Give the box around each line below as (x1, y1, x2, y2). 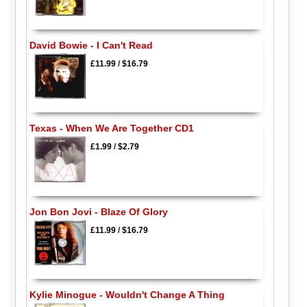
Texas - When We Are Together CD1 (29, 123, 194, 134)
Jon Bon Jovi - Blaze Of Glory (29, 206, 168, 217)
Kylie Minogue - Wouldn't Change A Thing (29, 289, 225, 301)
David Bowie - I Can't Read (29, 39, 153, 51)
